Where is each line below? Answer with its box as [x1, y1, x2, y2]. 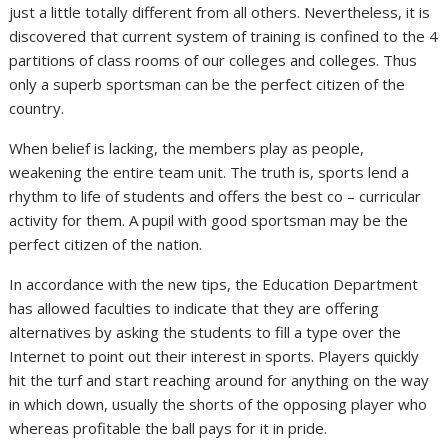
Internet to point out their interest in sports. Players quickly [9, 346, 420, 367]
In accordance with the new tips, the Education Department [9, 274, 419, 295]
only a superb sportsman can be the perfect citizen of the [9, 74, 406, 95]
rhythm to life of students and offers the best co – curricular [9, 186, 422, 207]
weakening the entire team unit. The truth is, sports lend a [9, 162, 410, 183]
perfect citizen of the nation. [9, 234, 203, 255]
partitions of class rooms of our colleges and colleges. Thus [9, 50, 418, 71]
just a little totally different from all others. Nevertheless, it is [9, 2, 431, 23]
